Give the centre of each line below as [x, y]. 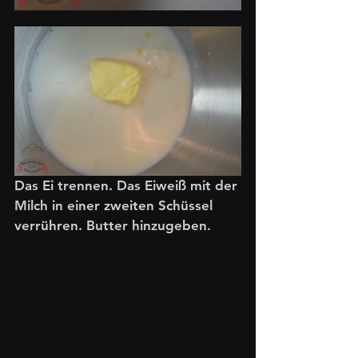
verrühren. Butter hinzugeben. [113, 225]
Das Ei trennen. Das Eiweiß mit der [128, 185]
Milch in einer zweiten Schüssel [115, 205]
